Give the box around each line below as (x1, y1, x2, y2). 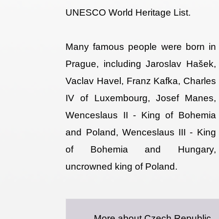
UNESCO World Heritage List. (66, 7, 191, 18)
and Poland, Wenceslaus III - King (66, 127, 216, 138)
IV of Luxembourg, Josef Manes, (66, 93, 216, 104)
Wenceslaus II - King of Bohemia (66, 110, 216, 121)
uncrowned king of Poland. (66, 161, 178, 172)
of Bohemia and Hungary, (66, 144, 216, 155)
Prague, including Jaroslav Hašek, (66, 59, 216, 69)
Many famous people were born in (66, 42, 216, 52)
